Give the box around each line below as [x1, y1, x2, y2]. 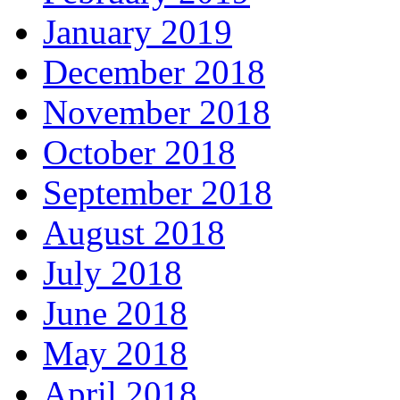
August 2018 [43, 213, 225, 253]
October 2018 [43, 133, 236, 172]
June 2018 [43, 294, 187, 333]
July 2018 [43, 254, 182, 293]
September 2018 [43, 173, 272, 212]
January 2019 [43, 12, 232, 52]
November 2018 [43, 93, 271, 132]
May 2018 [43, 334, 187, 373]
